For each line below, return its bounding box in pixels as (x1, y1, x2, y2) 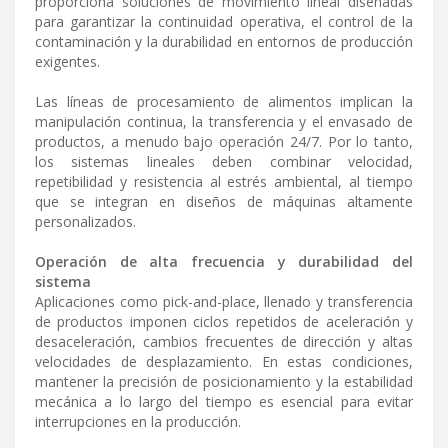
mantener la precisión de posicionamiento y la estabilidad (35, 371, 413, 391)
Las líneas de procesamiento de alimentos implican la (35, 91, 413, 111)
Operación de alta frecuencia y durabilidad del (35, 251, 413, 271)
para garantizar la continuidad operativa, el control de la (35, 11, 413, 31)
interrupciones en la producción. (35, 411, 241, 431)
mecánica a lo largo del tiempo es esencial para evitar (35, 391, 413, 411)
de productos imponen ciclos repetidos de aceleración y (35, 311, 413, 331)
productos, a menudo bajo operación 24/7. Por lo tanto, (35, 131, 413, 151)
